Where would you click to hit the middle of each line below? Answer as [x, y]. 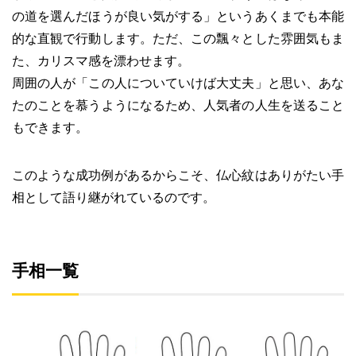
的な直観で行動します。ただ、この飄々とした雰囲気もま [178, 38]
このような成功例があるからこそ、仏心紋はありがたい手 [178, 175]
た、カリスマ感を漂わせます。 [101, 60]
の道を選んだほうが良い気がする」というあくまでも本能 [178, 16]
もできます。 [50, 127]
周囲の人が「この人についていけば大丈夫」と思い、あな [178, 83]
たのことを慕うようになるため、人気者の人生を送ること [178, 105]
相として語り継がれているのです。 [114, 197]
